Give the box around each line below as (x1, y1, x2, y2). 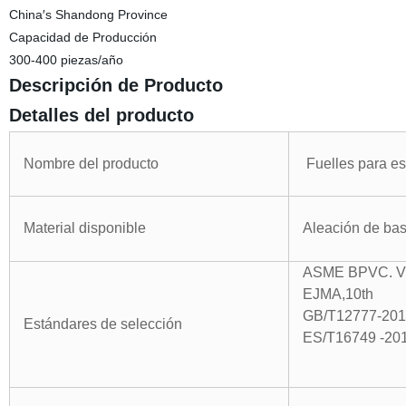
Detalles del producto (8, 105, 194, 125)
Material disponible (23, 220, 146, 236)
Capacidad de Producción (8, 30, 157, 44)
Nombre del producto (23, 156, 159, 171)
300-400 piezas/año (8, 53, 123, 67)
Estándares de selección (23, 316, 182, 332)
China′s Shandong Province (8, 7, 168, 22)
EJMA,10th (302, 286, 373, 302)
